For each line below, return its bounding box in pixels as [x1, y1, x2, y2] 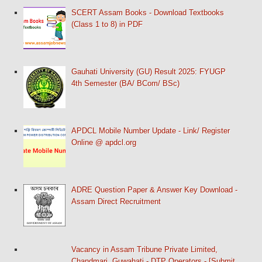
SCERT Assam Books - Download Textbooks [71, 8, 225, 17]
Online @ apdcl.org [71, 138, 137, 147]
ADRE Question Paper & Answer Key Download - [71, 185, 238, 195]
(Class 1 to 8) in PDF [71, 19, 143, 29]
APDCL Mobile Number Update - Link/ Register [71, 126, 230, 136]
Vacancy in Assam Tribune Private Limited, [71, 244, 218, 254]
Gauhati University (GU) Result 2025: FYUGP [71, 67, 226, 77]
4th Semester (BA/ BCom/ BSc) [71, 79, 180, 88]
